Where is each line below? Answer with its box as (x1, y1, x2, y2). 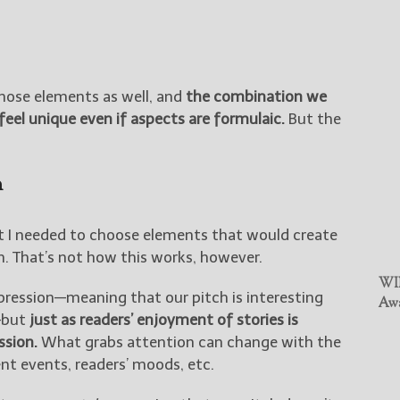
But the (285, 109, 341, 128)
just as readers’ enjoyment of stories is (29, 310, 298, 329)
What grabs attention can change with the (37, 332, 341, 351)
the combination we (186, 87, 327, 105)
